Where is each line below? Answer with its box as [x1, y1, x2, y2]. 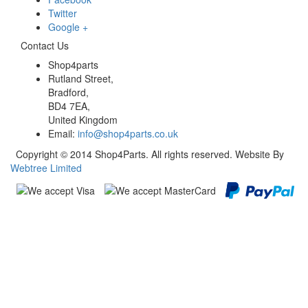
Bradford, [48, 85, 89, 99]
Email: [48, 126, 78, 140]
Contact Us [21, 38, 69, 52]
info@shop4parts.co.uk [78, 126, 178, 140]
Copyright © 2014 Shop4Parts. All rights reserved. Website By [10, 147, 284, 161]
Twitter [48, 6, 77, 20]
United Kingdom [48, 113, 118, 126]
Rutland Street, [48, 71, 113, 85]
